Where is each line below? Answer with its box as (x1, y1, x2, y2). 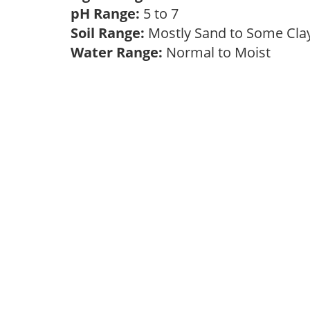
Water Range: (71, 43, 163, 62)
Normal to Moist (163, 43, 277, 62)
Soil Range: (71, 24, 145, 42)
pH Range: (71, 4, 140, 23)
